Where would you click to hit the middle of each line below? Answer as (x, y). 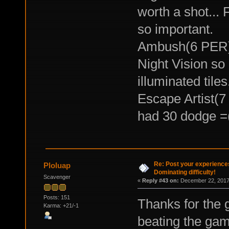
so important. (175, 29)
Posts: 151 (56, 198)
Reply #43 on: (160, 180)
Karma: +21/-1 (61, 206)
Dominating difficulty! (185, 172)
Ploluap (57, 165)
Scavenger (57, 177)
